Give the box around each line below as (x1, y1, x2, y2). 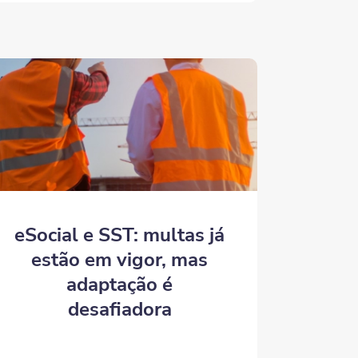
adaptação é (66, 271, 173, 297)
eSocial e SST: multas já (14, 221, 225, 248)
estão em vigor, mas (31, 246, 209, 272)
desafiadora (67, 296, 172, 322)
